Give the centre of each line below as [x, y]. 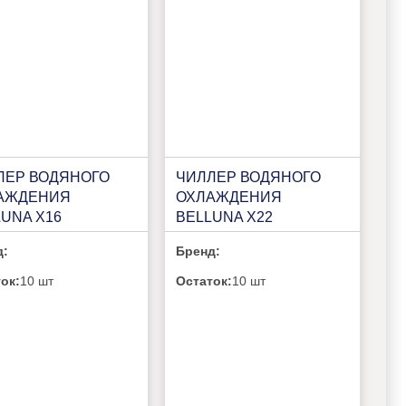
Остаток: [203, 280]
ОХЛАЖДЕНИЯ [229, 197]
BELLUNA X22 [225, 217]
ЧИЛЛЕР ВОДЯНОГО [249, 177]
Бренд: [198, 251]
